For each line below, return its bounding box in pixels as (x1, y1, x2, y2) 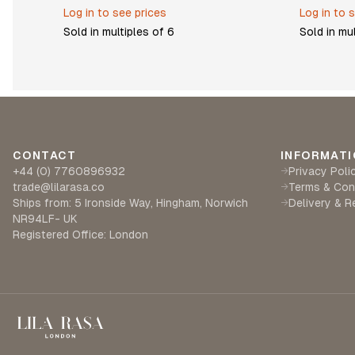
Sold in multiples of (63, 25, 167, 38)
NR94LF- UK (13, 212, 78, 225)
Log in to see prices (63, 6, 166, 19)
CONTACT (13, 149, 77, 162)
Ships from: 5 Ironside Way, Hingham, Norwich (13, 197, 248, 209)
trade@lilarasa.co (13, 181, 105, 193)
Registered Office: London (13, 228, 148, 241)
